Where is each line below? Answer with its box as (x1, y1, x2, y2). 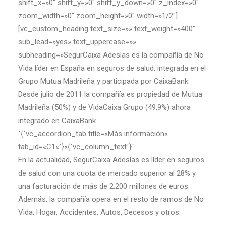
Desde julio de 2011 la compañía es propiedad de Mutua (18, 90, 202, 99)
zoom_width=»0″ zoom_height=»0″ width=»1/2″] (18, 11, 178, 20)
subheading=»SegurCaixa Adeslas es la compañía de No (18, 50, 204, 60)
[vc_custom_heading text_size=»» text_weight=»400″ (18, 24, 195, 33)
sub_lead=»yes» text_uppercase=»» (18, 37, 136, 46)
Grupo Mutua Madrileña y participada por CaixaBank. (18, 77, 190, 86)
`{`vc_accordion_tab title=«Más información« (18, 129, 168, 138)
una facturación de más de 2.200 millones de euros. (18, 182, 190, 191)
